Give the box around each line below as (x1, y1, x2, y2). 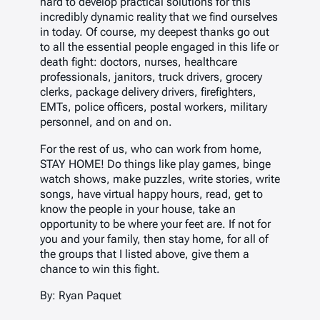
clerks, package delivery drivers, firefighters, (40, 85, 256, 99)
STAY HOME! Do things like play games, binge (40, 156, 271, 171)
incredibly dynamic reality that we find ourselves (40, 10, 278, 24)
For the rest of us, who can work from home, (40, 141, 262, 156)
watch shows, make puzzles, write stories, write (40, 171, 280, 186)
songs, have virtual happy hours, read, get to (40, 186, 263, 201)
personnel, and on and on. (40, 115, 172, 129)
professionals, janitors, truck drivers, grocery (40, 70, 262, 84)
